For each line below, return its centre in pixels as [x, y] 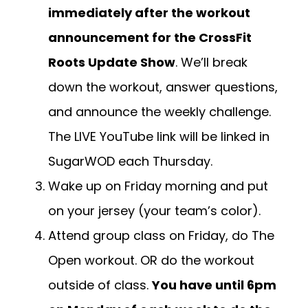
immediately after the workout [149, 13]
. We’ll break [211, 63]
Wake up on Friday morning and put [158, 186]
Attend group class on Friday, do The [161, 236]
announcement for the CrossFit [150, 38]
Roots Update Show [112, 63]
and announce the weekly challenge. [159, 112]
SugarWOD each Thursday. [132, 162]
